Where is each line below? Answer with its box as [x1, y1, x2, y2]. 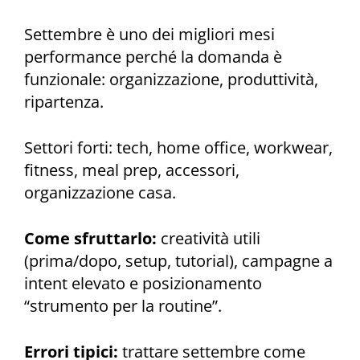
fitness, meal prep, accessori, [24, 159, 239, 182]
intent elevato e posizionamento [24, 272, 262, 294]
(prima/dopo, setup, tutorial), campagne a [24, 250, 333, 272]
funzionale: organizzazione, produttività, [24, 68, 318, 91]
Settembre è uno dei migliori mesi [24, 23, 275, 46]
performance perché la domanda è [24, 46, 282, 68]
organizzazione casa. [24, 182, 176, 204]
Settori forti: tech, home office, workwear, [24, 137, 333, 159]
